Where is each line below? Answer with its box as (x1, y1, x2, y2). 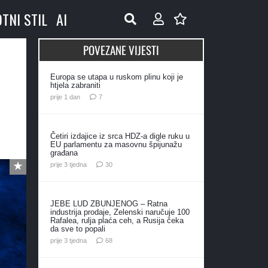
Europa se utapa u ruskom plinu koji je (50, 72, 183, 81)
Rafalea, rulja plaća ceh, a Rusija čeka (50, 215, 184, 225)
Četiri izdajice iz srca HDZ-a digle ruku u (50, 131, 190, 141)
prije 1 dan (50, 93, 80, 100)
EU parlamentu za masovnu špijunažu (50, 139, 182, 149)
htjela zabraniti (50, 81, 100, 90)
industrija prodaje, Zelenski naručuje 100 (50, 207, 190, 217)
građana (50, 148, 78, 157)
